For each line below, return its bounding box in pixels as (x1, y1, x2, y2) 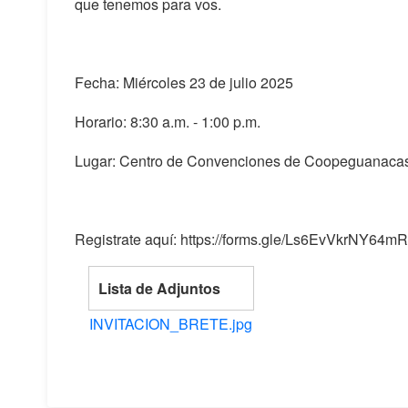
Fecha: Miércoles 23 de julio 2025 (75, 72, 293, 93)
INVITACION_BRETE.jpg (89, 313, 252, 334)
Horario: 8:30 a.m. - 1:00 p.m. (75, 111, 260, 132)
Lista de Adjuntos (98, 278, 220, 299)
